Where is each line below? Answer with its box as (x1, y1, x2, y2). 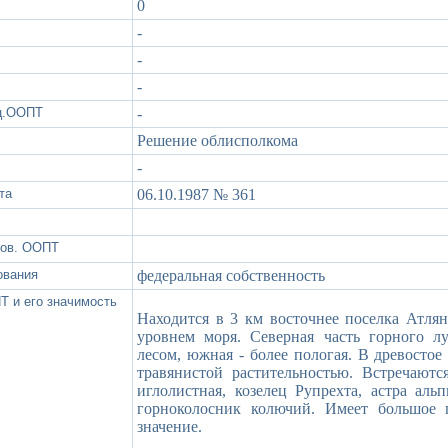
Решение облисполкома (137, 131, 298, 149)
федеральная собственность (137, 266, 325, 284)
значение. (137, 417, 202, 435)
